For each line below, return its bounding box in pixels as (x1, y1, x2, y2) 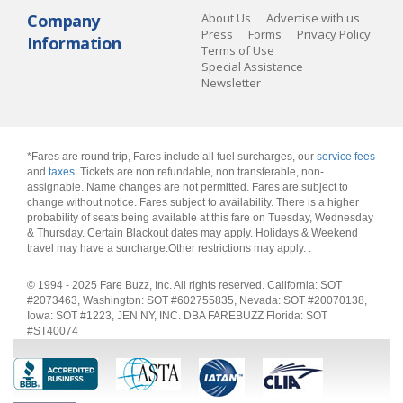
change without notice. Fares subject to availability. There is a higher (27, 196, 359, 209)
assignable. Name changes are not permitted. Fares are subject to (27, 181, 348, 193)
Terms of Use (201, 42, 274, 58)
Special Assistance (201, 58, 303, 75)
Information (27, 32, 121, 54)
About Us (201, 10, 251, 26)
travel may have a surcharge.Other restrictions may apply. (27, 242, 309, 255)
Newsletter (201, 75, 261, 91)
